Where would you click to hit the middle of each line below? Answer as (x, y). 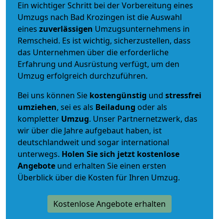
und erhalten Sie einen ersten (111, 165)
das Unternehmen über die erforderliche (93, 52)
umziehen (37, 107)
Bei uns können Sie (54, 95)
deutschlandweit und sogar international (93, 142)
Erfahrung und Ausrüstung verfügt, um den (99, 64)
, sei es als (76, 107)
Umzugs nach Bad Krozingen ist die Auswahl (100, 17)
